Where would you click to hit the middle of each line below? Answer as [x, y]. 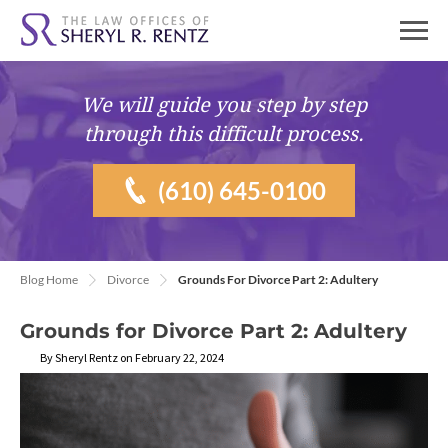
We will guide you [168, 105]
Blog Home [49, 279]
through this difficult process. [224, 134]
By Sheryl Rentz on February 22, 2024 [132, 357]
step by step [311, 105]
